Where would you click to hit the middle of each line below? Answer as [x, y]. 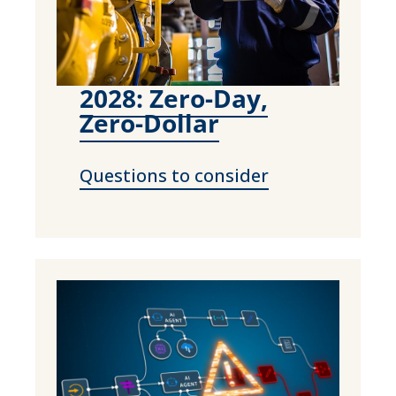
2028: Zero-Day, [173, 98]
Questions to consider [174, 175]
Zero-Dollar [149, 122]
